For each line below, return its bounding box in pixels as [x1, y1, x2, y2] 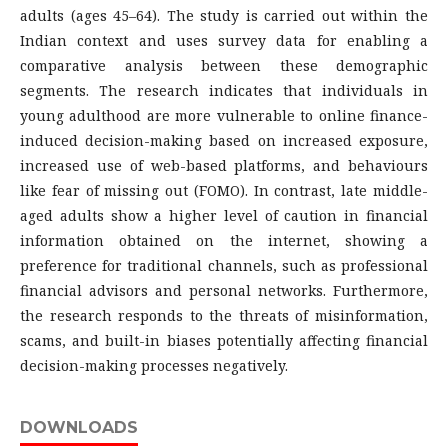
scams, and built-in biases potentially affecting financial [20, 331, 428, 350]
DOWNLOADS [20, 418, 138, 437]
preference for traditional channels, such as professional [20, 256, 428, 275]
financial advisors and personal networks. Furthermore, [20, 281, 428, 300]
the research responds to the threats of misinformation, [20, 306, 428, 325]
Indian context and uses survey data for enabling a [20, 31, 428, 50]
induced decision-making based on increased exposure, [20, 131, 428, 150]
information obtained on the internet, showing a [20, 231, 428, 250]
